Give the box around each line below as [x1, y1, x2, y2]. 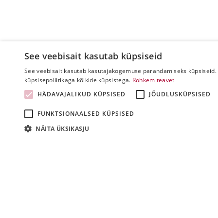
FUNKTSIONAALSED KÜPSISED [37, 109, 134, 118]
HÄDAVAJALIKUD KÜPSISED [37, 90, 126, 98]
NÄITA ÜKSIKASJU [36, 125, 90, 133]
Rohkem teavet [132, 76, 175, 84]
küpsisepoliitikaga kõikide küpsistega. [24, 76, 131, 84]
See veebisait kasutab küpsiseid [24, 50, 163, 62]
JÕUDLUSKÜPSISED [149, 90, 211, 98]
